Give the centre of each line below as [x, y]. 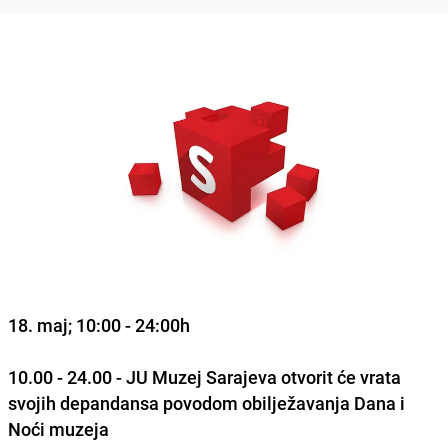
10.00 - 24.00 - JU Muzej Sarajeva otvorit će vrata [204, 376]
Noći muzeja [58, 428]
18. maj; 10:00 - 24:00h [99, 324]
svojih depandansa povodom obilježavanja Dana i [206, 402]
